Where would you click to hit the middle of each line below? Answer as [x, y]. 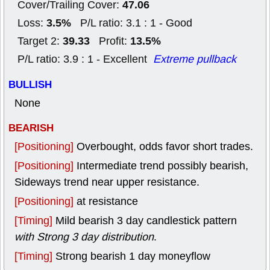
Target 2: [40, 41]
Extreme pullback [195, 59]
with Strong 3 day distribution [84, 237]
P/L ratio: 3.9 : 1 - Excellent [85, 59]
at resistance [107, 201]
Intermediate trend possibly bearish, [162, 166]
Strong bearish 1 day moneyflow [133, 256]
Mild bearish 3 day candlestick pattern [146, 221]
